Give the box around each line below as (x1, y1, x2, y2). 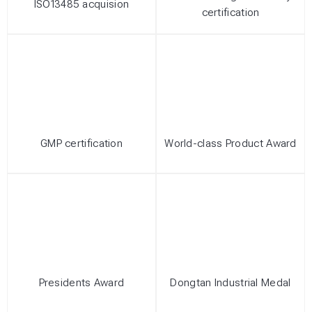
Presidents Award (38, 276, 125, 290)
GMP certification (40, 137, 123, 150)
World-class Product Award (164, 137, 297, 150)
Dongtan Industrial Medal (170, 276, 291, 290)
